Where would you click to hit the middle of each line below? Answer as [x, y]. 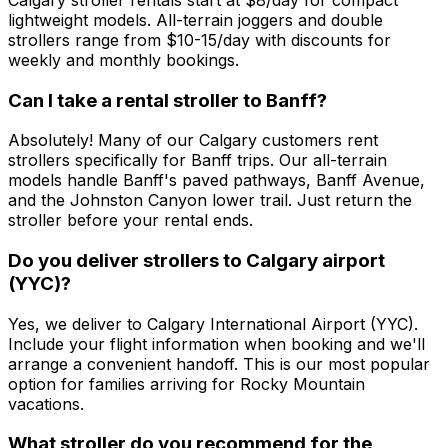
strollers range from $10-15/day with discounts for [199, 39]
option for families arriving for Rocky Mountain [186, 383]
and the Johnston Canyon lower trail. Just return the [210, 200]
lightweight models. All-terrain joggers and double [195, 19]
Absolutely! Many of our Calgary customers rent [193, 140]
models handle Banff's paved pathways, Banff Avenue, [216, 180]
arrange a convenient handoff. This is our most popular [219, 363]
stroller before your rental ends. [130, 220]
